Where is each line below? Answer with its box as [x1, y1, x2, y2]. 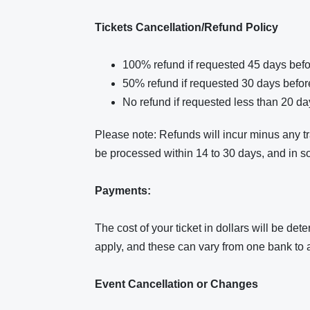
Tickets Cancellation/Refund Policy [95, 21, 281, 33]
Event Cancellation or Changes [95, 278, 261, 290]
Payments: [95, 185, 151, 197]
